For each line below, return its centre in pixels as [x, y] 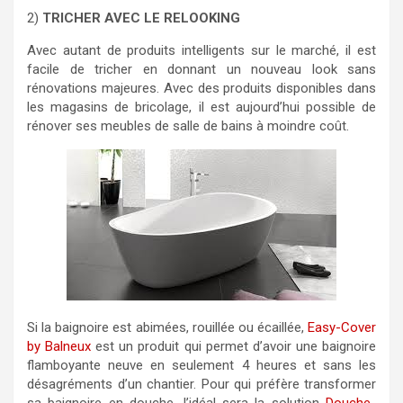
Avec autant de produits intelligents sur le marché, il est [201, 50]
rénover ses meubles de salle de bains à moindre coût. [188, 126]
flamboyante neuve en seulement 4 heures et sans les [201, 365]
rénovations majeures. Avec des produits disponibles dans [201, 88]
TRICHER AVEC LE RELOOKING [141, 18]
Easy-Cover [342, 327]
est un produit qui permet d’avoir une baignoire [234, 346]
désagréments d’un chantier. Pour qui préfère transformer [201, 384]
